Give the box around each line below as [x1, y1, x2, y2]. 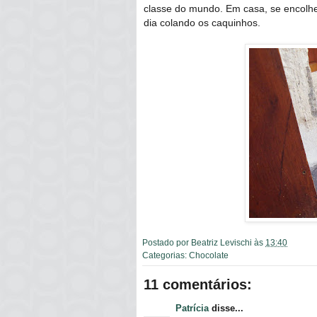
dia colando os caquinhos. [144, 16, 260, 28]
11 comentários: [144, 276, 252, 292]
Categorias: [142, 250, 189, 260]
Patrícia [175, 302, 209, 313]
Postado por [142, 237, 191, 247]
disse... [209, 302, 243, 313]
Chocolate [189, 250, 229, 260]
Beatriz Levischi [191, 237, 252, 247]
